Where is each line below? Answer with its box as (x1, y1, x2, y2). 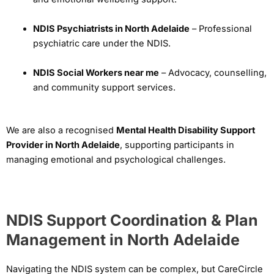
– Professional (189, 23, 252, 35)
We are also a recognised (6, 125, 116, 136)
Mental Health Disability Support (116, 125, 255, 136)
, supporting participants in (120, 139, 234, 151)
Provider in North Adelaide (6, 139, 120, 151)
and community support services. (32, 82, 176, 94)
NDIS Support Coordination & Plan (6, 210, 258, 229)
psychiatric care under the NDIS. (32, 38, 171, 50)
